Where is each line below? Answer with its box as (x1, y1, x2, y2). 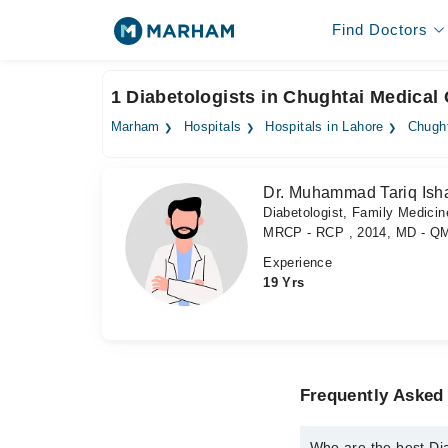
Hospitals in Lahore (265, 120, 384, 134)
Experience (263, 255, 333, 270)
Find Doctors (331, 21, 428, 38)
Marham (110, 120, 160, 134)
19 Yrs (263, 275, 305, 290)
